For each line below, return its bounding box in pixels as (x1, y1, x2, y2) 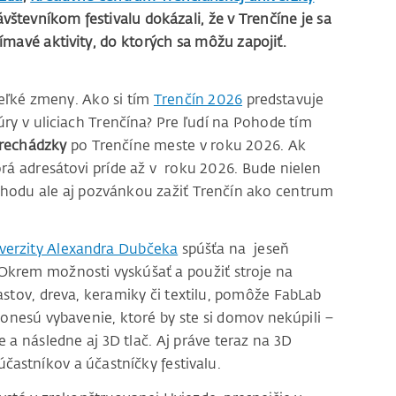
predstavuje (242, 90, 324, 109)
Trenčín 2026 (153, 90, 243, 109)
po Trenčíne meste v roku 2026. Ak (66, 136, 306, 155)
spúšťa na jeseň (178, 240, 290, 258)
